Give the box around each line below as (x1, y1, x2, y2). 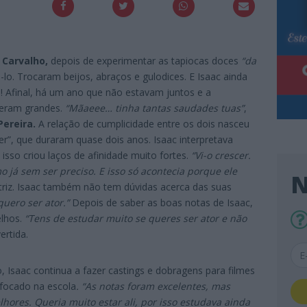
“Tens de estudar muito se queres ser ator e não (25, 212, 247, 225)
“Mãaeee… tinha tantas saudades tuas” (62, 101, 244, 115)
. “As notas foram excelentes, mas (76, 280, 230, 293)
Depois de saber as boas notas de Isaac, (72, 196, 253, 210)
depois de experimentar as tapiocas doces (48, 54, 241, 68)
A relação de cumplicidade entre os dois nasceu (38, 117, 249, 131)
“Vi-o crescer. (191, 149, 251, 162)
